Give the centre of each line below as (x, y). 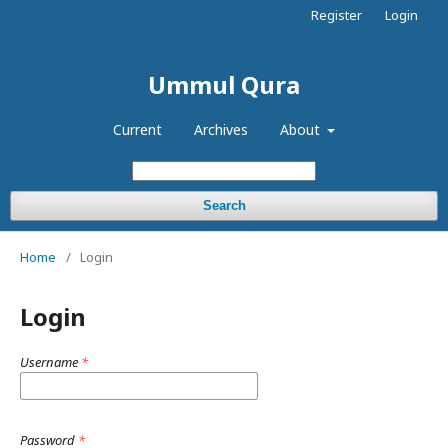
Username (50, 362)
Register (336, 15)
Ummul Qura (224, 84)
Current (137, 129)
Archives (220, 129)
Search (224, 205)
